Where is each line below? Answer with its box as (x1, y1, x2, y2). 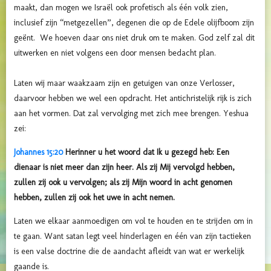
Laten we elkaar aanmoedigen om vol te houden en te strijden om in (14, 215, 253, 226)
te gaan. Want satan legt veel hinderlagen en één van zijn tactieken (14, 230, 251, 241)
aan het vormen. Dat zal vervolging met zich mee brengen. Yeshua (14, 108, 249, 119)
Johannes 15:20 (14, 146, 63, 157)
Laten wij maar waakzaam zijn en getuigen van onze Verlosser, (14, 77, 235, 88)
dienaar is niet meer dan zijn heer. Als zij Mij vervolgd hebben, (14, 162, 235, 172)
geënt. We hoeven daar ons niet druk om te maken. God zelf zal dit (14, 32, 255, 43)
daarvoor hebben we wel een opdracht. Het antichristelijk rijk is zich (14, 93, 252, 103)
